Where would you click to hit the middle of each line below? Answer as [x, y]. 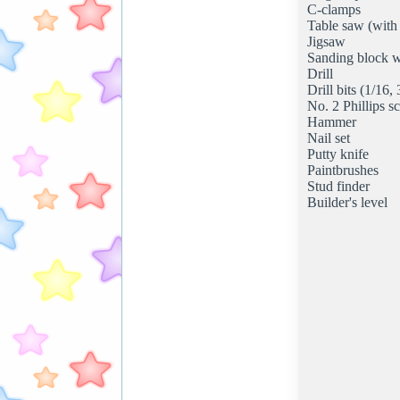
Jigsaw [326, 41]
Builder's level [347, 202]
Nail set [329, 137]
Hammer [332, 121]
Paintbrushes [343, 170]
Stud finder [338, 186]
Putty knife [338, 154]
